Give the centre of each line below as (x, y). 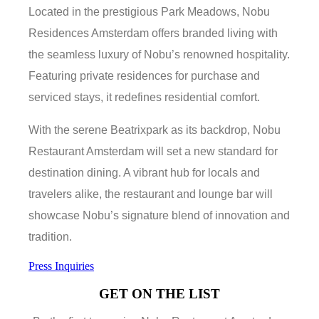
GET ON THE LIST (159, 294)
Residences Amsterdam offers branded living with (153, 33)
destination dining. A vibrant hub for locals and (144, 173)
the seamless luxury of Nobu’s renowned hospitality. (159, 55)
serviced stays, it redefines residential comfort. (144, 98)
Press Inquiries (61, 266)
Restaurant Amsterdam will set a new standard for (153, 152)
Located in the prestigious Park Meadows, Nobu (149, 12)
